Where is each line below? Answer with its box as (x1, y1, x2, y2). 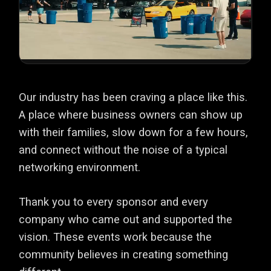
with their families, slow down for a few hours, (19, 125, 249, 139)
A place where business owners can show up (19, 108, 243, 121)
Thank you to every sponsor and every (19, 195, 209, 209)
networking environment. (19, 160, 141, 174)
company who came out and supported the (19, 213, 233, 226)
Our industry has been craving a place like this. (19, 90, 248, 103)
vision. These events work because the (19, 230, 212, 244)
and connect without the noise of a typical (19, 143, 228, 156)
